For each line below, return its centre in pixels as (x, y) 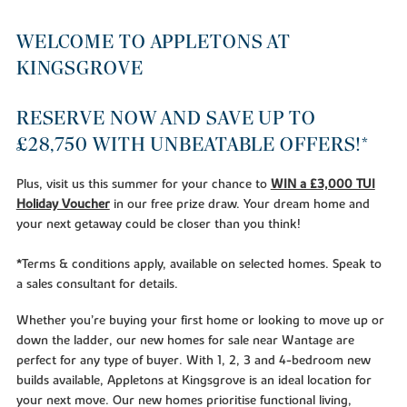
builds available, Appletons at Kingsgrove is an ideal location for (194, 380)
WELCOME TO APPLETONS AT (154, 41)
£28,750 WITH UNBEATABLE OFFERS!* (193, 145)
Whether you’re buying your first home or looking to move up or (200, 320)
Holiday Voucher (63, 205)
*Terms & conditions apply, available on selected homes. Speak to (199, 265)
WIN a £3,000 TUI (323, 185)
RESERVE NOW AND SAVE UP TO (166, 119)
